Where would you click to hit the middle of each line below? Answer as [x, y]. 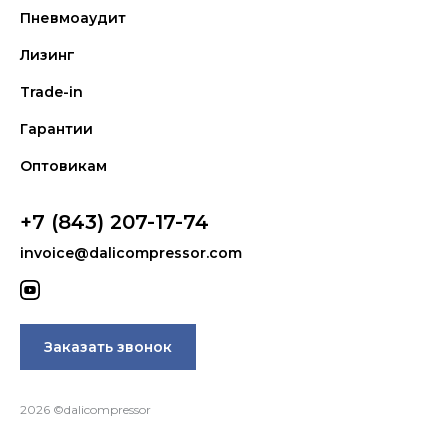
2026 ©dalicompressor [85, 409]
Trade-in [51, 92]
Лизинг [47, 55]
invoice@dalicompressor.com [131, 253]
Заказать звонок [108, 346]
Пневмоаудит [73, 18]
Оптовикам [63, 166]
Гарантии [56, 129]
